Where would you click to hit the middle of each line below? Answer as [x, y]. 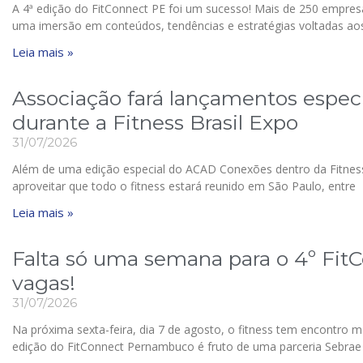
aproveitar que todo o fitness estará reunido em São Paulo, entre [184, 186]
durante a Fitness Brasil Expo [155, 122]
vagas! [44, 282]
